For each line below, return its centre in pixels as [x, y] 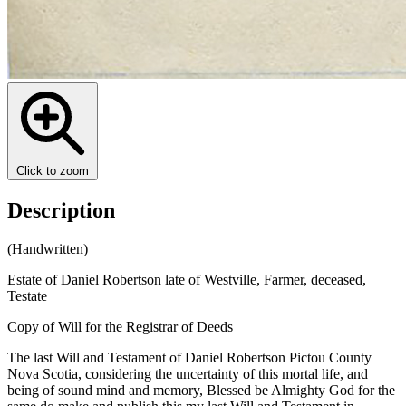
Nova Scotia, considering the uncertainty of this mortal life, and [188, 373]
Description [61, 210]
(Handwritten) [48, 248]
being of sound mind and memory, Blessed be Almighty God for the [201, 390]
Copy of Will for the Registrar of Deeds [120, 326]
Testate [27, 295]
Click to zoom [53, 171]
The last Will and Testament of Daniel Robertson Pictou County [189, 357]
